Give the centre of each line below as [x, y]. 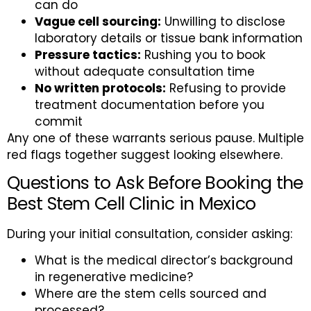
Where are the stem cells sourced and [151, 294]
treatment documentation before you [150, 104]
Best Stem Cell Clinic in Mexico [132, 203]
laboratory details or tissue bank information [169, 38]
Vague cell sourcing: [98, 21]
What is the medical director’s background [164, 261]
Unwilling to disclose [223, 21]
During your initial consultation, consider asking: [150, 234]
